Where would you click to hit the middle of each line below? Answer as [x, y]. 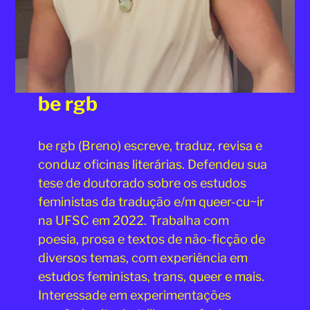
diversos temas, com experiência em [143, 257]
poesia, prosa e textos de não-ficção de [151, 239]
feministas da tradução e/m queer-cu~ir [151, 201]
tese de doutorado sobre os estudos [142, 183]
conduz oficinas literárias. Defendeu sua [152, 164]
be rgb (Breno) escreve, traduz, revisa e [150, 145]
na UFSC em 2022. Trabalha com [133, 220]
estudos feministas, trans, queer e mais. [151, 276]
